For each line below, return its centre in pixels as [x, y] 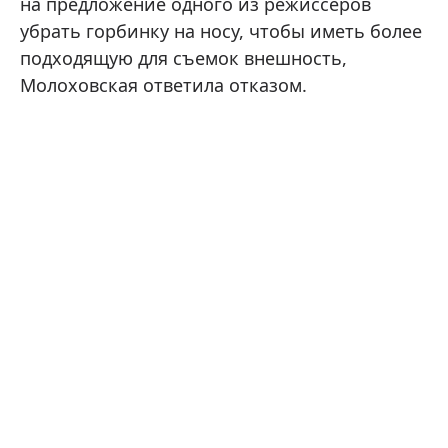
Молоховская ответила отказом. [163, 84]
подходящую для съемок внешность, [183, 57]
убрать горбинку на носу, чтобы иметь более [221, 30]
